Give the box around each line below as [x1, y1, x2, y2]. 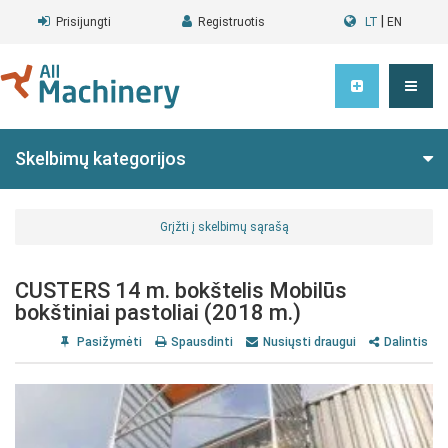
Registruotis [198, 15, 266, 29]
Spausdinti [171, 335, 233, 349]
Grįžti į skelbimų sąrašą [159, 220, 289, 234]
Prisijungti [56, 15, 112, 29]
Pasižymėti [74, 335, 142, 349]
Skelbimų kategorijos [15, 148, 186, 169]
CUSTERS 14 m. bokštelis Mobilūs [15, 278, 347, 303]
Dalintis [384, 335, 428, 349]
